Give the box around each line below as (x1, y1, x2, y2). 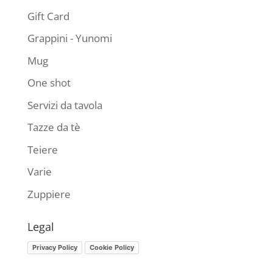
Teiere (27, 142, 58, 157)
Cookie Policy (89, 243, 134, 252)
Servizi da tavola (27, 97, 102, 112)
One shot (27, 76, 71, 90)
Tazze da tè (27, 120, 80, 135)
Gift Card (27, 9, 69, 23)
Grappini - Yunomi (27, 31, 112, 46)
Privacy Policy (32, 243, 77, 252)
